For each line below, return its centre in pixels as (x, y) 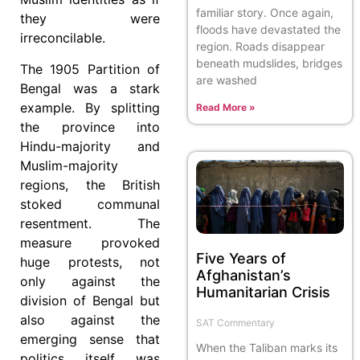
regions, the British (90, 184)
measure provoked (90, 242)
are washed (227, 80)
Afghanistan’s (243, 275)
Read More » (226, 107)
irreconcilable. (63, 38)
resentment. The (90, 223)
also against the (90, 319)
